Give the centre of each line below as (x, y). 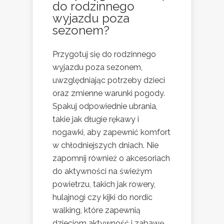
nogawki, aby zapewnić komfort (111, 132)
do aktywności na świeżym (102, 171)
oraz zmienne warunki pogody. (109, 93)
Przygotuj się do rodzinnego (104, 54)
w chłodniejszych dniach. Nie (105, 145)
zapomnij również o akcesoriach (111, 158)
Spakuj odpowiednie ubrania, (105, 106)
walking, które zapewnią (96, 210)
